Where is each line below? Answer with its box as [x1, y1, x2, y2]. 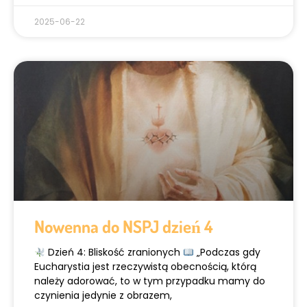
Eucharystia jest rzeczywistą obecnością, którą [34, 260, 256, 274]
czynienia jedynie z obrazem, [34, 288, 172, 303]
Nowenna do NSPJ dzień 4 [34, 215, 213, 238]
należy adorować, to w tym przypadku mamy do [34, 274, 265, 288]
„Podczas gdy [193, 245, 260, 260]
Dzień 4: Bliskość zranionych [45, 245, 183, 260]
